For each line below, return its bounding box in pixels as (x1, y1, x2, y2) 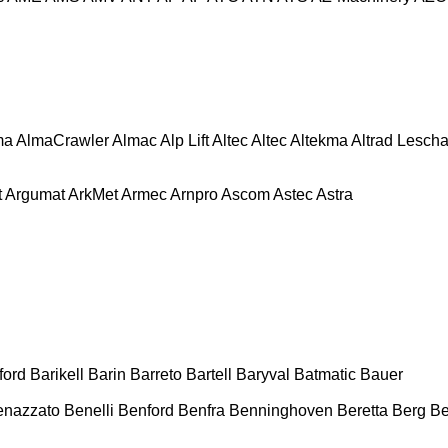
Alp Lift (160, 131, 209, 149)
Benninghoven (229, 401, 333, 419)
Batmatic (294, 365, 356, 383)
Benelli (64, 401, 114, 419)
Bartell (186, 365, 232, 383)
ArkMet (68, 185, 118, 203)
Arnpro (170, 185, 218, 203)
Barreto (130, 365, 182, 383)
